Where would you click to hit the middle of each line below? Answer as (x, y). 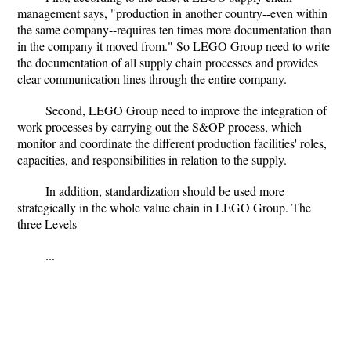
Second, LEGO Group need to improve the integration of (186, 110)
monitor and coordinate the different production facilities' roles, (172, 143)
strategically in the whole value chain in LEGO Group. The (164, 207)
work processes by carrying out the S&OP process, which (159, 127)
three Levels (47, 224)
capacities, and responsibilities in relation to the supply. (152, 159)
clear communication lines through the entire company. (152, 79)
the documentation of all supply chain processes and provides (168, 62)
